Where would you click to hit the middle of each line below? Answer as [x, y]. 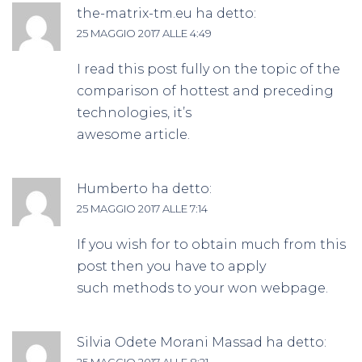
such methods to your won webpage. [202, 288]
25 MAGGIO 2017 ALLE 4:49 [144, 33]
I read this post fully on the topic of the [208, 69]
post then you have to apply [171, 266]
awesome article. [133, 134]
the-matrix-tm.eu [135, 13]
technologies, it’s [134, 112]
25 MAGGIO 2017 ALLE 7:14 [142, 208]
